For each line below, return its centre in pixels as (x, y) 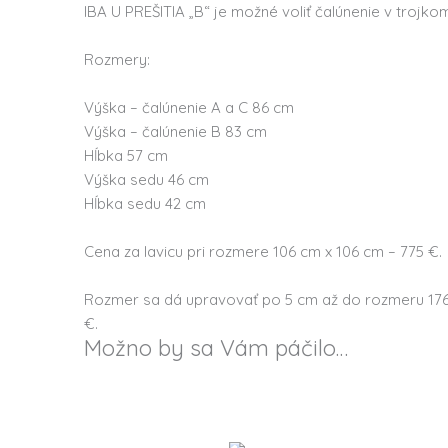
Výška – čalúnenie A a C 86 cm (189, 108)
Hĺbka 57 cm (126, 156)
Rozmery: (117, 60)
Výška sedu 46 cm (147, 180)
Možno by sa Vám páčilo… (216, 348)
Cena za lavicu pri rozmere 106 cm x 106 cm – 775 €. (263, 252)
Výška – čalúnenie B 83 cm (176, 132)
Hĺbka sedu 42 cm (145, 204)
